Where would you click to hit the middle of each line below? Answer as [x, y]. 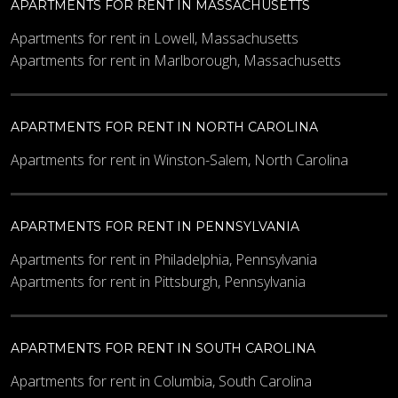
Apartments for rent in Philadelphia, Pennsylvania [164, 259]
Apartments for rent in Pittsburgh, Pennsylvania [158, 281]
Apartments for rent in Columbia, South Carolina [161, 381]
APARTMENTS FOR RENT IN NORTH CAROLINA [164, 127]
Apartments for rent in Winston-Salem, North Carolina [179, 159]
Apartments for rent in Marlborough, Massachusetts [176, 60]
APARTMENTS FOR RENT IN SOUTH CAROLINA [163, 348]
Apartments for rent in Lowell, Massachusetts [155, 38]
